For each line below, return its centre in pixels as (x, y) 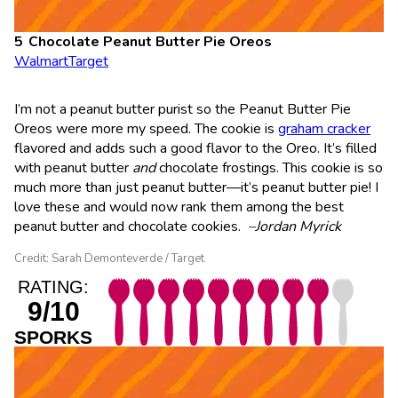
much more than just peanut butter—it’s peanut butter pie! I (196, 187)
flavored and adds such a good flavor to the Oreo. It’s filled (195, 148)
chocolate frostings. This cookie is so (269, 167)
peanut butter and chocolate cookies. (131, 226)
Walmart (41, 61)
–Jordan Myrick (295, 226)
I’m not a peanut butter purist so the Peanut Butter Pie (183, 109)
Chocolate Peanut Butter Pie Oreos (150, 41)
